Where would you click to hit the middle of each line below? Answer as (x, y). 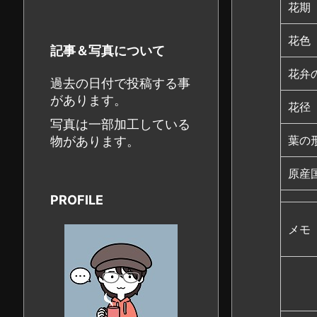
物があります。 (95, 141)
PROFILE (77, 200)
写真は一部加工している (120, 124)
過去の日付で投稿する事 (120, 83)
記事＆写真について (108, 51)
